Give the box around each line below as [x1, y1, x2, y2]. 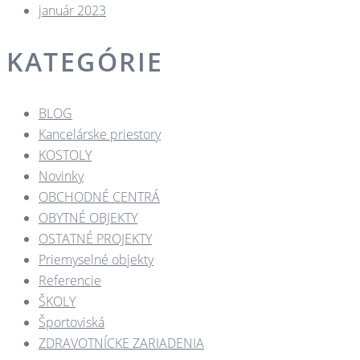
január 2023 [39, 2, 106, 20]
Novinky [39, 167, 84, 186]
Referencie [39, 272, 101, 290]
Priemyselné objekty [39, 251, 153, 269]
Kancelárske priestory [39, 125, 161, 144]
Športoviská [39, 313, 104, 332]
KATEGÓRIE [6, 44, 164, 80]
